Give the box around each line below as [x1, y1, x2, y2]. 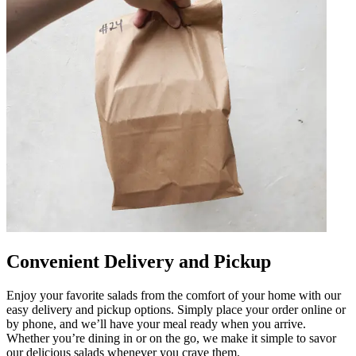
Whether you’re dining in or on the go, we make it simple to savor [6, 331, 336, 345]
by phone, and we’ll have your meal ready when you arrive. [6, 316, 306, 331]
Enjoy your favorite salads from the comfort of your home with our [6, 288, 341, 302]
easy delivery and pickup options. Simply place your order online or [6, 302, 346, 316]
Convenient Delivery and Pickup [6, 250, 271, 272]
